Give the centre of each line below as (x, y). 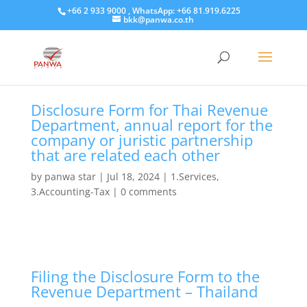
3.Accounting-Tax (70, 191)
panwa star (70, 176)
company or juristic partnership (142, 139)
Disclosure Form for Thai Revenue (149, 109)
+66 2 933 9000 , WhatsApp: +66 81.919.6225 (153, 11)
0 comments (148, 191)
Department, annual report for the (151, 124)
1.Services (193, 176)
